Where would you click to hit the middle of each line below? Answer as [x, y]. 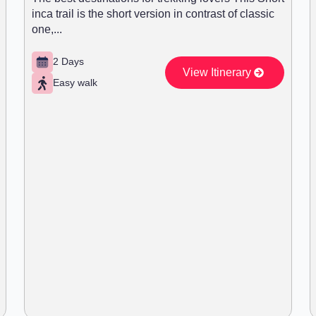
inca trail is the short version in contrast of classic [153, 13]
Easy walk [75, 83]
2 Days [68, 62]
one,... [47, 29]
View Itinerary [217, 72]
